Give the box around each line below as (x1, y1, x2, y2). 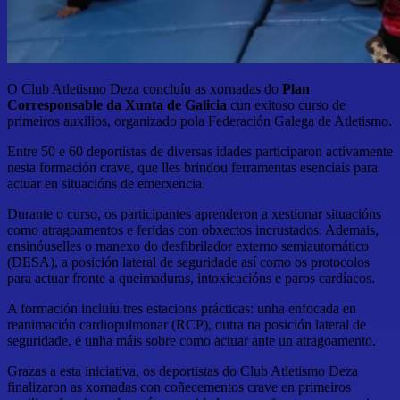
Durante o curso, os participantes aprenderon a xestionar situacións (7, 205, 381, 221)
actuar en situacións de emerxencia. (7, 175, 205, 191)
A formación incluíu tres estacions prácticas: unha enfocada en (7, 300, 356, 316)
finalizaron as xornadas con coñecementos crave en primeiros (7, 379, 351, 395)
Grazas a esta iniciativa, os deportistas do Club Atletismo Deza (7, 362, 358, 379)
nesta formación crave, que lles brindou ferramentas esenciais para (7, 159, 378, 175)
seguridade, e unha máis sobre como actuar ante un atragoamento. (7, 332, 376, 348)
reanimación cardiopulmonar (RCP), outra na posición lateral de (7, 316, 366, 332)
